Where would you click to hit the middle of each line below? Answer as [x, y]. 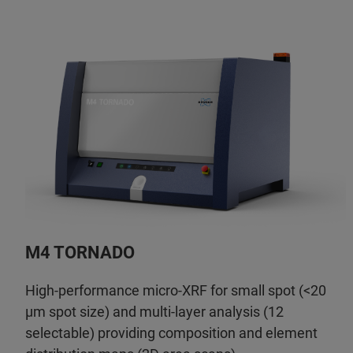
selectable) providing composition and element [171, 333]
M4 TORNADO [80, 252]
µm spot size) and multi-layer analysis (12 [154, 311]
